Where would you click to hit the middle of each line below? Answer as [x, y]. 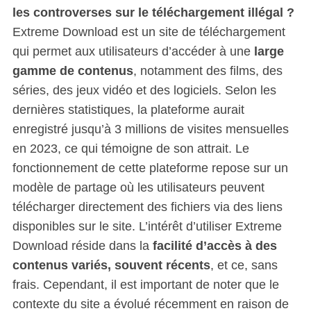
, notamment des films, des [208, 70]
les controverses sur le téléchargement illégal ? [153, 12]
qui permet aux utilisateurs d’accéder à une [133, 51]
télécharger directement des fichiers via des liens [147, 207]
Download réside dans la [82, 245]
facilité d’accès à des [215, 245]
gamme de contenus [73, 70]
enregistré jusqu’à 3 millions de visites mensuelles [150, 129]
